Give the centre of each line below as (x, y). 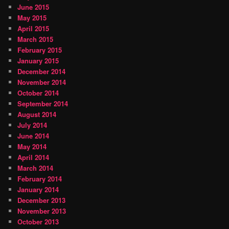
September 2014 (43, 104)
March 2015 (36, 39)
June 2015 (33, 7)
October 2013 (38, 222)
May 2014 (32, 147)
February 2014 (40, 179)
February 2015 (40, 50)
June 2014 (33, 136)
